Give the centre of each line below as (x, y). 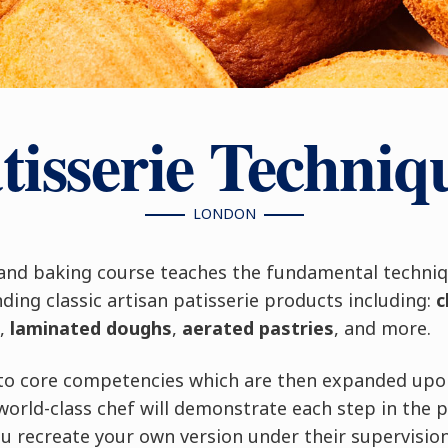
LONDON (224, 213)
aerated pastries (257, 328)
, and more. (382, 328)
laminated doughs (90, 328)
